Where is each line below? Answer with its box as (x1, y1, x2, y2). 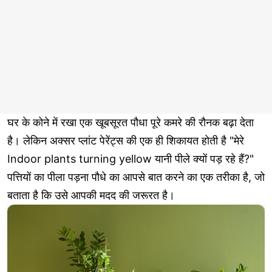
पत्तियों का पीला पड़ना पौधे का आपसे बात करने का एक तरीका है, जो (7, 171, 265, 184)
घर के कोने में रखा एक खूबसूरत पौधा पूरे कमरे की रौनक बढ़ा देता (7, 116, 254, 129)
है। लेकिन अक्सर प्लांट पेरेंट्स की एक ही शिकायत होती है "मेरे (7, 134, 244, 148)
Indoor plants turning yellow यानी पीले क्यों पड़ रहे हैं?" (7, 152, 254, 166)
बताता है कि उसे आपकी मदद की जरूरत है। (7, 189, 175, 202)
